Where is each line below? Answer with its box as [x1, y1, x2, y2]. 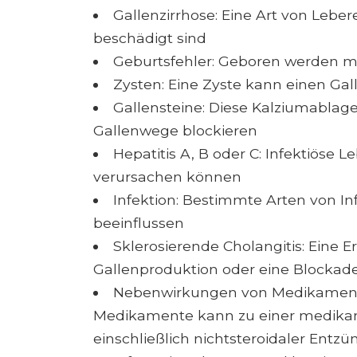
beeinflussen [93, 214, 184, 232]
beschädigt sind [93, 29, 206, 47]
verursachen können [93, 168, 241, 186]
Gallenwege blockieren [93, 122, 257, 139]
